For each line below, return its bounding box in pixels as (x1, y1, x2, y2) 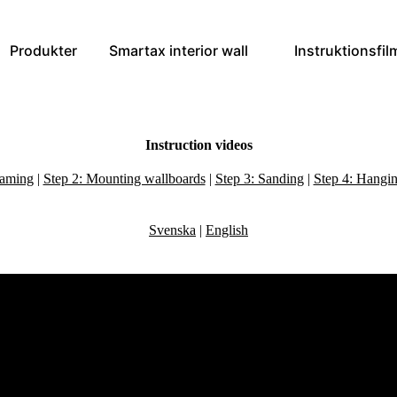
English (206, 222, 248, 237)
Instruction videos (144, 136, 253, 152)
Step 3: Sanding (214, 170, 304, 186)
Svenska (149, 222, 196, 237)
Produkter (10, 42, 77, 60)
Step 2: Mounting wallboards (43, 170, 206, 186)
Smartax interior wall (109, 42, 248, 60)
